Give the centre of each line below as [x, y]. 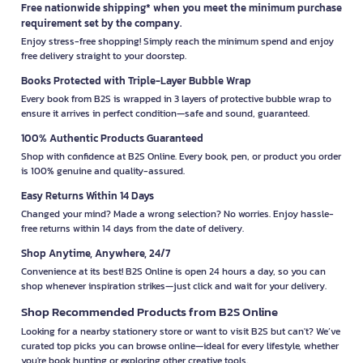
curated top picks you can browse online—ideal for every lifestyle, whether [180, 346]
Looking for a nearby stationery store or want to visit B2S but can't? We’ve [181, 331]
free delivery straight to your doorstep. [104, 56]
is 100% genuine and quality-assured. [103, 171]
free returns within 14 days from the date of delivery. [132, 228]
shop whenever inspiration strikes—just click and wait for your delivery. [174, 286]
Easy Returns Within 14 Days [88, 195]
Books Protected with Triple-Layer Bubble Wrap [136, 80]
